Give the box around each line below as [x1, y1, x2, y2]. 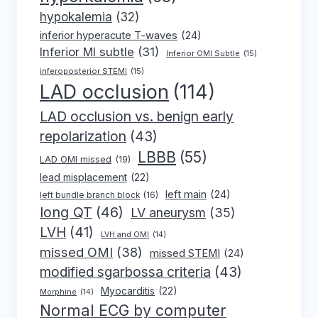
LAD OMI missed [40, 154, 111, 165]
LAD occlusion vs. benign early [40, 108, 234, 126]
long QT [40, 204, 92, 221]
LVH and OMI [101, 230, 149, 240]
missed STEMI [150, 247, 220, 261]
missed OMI [40, 244, 113, 261]
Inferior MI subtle [40, 45, 134, 60]
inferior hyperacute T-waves [40, 29, 177, 43]
